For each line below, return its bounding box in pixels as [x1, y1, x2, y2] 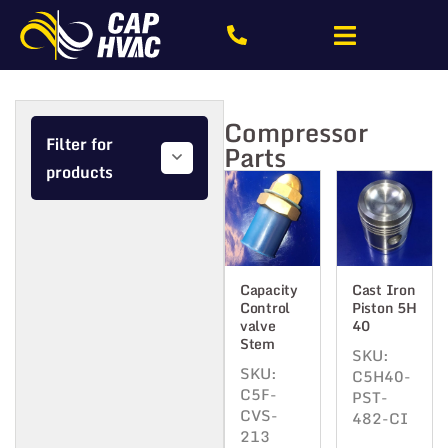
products [46, 159, 113, 186]
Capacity [240, 278, 298, 302]
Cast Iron [352, 278, 416, 302]
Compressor [224, 112, 368, 154]
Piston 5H [352, 296, 417, 320]
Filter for [46, 131, 113, 158]
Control [240, 296, 290, 320]
